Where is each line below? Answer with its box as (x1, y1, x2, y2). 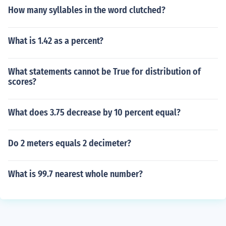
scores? (8, 76, 36, 87)
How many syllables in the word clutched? (8, 5, 165, 16)
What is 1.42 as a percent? (8, 35, 103, 46)
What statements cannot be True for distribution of (8, 66, 201, 77)
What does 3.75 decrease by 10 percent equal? (8, 107, 181, 118)
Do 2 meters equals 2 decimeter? (8, 138, 131, 149)
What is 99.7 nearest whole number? (8, 168, 143, 180)
